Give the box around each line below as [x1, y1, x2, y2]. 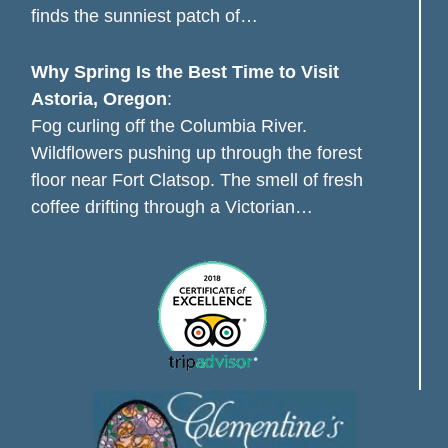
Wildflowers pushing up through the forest [30, 143, 362, 164]
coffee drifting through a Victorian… [30, 197, 313, 218]
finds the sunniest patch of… [30, 6, 258, 27]
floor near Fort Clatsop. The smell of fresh [30, 170, 363, 191]
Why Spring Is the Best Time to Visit [30, 62, 339, 83]
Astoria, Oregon [30, 89, 167, 110]
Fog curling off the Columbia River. [30, 116, 307, 137]
